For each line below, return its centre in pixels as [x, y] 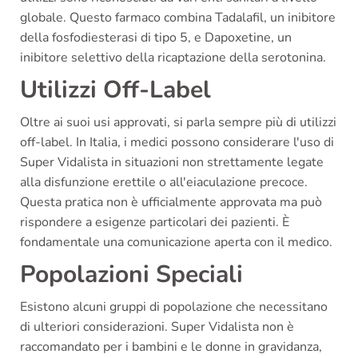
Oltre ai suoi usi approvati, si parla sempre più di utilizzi [178, 123]
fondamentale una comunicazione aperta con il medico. [176, 243]
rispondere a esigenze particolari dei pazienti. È [155, 223]
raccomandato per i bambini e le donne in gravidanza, [171, 347]
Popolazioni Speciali [131, 275]
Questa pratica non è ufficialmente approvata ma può [171, 203]
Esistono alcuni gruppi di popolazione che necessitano [174, 307]
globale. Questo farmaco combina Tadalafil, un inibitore [178, 18]
